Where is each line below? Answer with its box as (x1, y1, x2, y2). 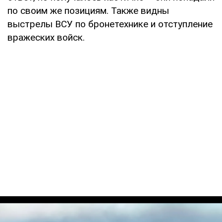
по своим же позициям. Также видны (7, 4, 169, 16)
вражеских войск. (7, 31, 85, 43)
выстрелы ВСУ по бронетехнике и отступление (7, 18, 213, 30)
